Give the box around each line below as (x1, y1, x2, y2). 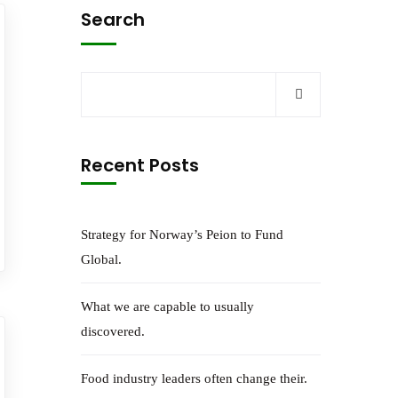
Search (81, 7, 145, 32)
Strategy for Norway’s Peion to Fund (81, 227, 283, 242)
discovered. (81, 324, 145, 338)
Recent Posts (81, 153, 199, 178)
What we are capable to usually (81, 299, 254, 314)
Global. (81, 252, 122, 267)
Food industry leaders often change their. (81, 371, 307, 386)
